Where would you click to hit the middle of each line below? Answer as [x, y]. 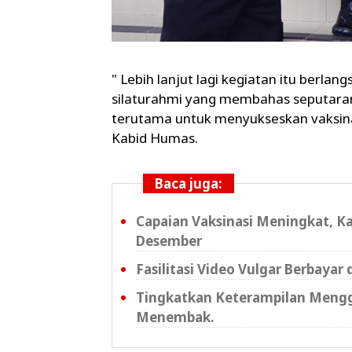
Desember [169, 241]
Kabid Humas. [156, 138]
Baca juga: [189, 184]
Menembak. [175, 317]
